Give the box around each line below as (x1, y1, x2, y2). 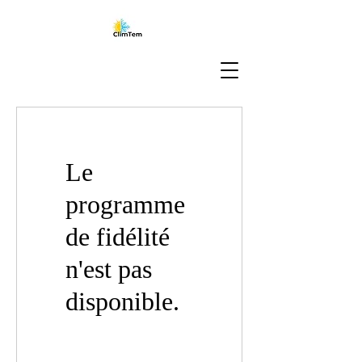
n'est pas (65, 255, 152, 284)
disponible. (65, 287, 179, 316)
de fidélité (65, 222, 170, 251)
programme (65, 190, 185, 219)
